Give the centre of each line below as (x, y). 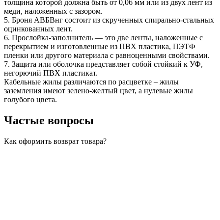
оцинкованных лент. (38, 29)
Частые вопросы (49, 121)
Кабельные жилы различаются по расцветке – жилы (91, 82)
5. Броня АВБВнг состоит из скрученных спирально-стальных (109, 20)
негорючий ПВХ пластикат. (51, 73)
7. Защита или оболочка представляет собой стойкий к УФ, (103, 64)
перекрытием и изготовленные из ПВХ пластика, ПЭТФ (100, 47)
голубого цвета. (30, 100)
